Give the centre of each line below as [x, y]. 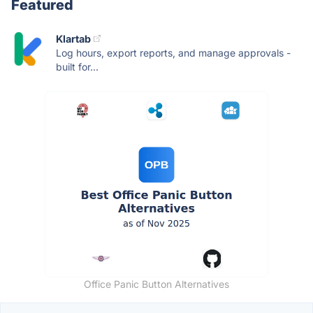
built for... [77, 66]
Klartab [73, 38]
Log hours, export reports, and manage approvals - [173, 52]
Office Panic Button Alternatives [156, 284]
